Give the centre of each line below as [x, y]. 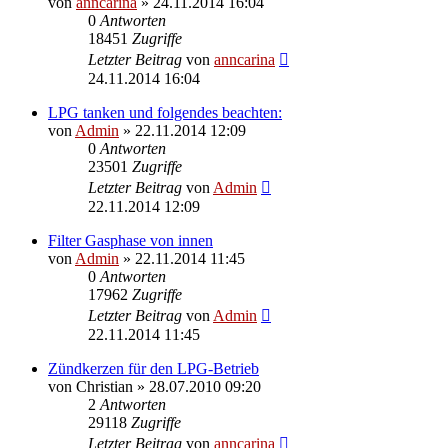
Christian [104, 386]
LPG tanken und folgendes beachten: [165, 112]
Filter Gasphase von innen [130, 240]
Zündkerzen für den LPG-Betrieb [153, 368]
